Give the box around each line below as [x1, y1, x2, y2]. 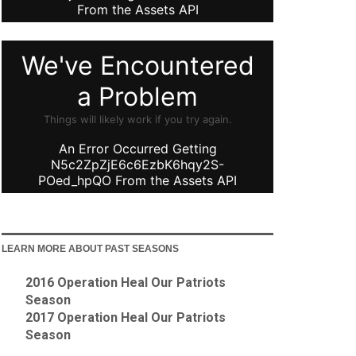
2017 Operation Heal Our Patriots [25, 309, 226, 325]
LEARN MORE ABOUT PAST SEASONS [2, 242, 180, 254]
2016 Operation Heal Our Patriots [25, 274, 226, 290]
